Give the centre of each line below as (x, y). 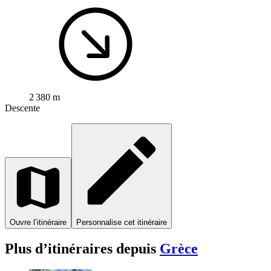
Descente (22, 108)
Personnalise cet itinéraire (122, 222)
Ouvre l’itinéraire (38, 222)
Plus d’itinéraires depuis (82, 248)
